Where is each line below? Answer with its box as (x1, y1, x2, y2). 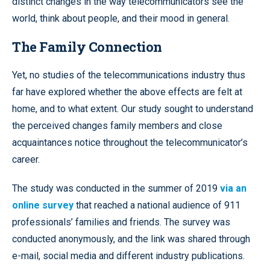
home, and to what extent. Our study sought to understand (12, 103, 253, 115)
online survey (12, 199, 74, 211)
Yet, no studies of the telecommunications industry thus (12, 69, 245, 81)
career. (12, 154, 40, 165)
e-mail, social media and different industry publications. (12, 250, 245, 262)
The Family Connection (12, 38, 162, 55)
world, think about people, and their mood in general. (12, 13, 230, 24)
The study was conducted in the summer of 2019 (12, 183, 220, 194)
